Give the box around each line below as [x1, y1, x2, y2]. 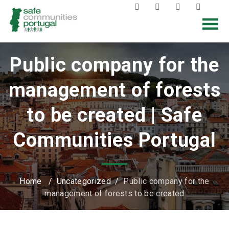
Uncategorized [56, 176, 111, 187]
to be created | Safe [27, 104, 202, 127]
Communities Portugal [13, 129, 216, 152]
